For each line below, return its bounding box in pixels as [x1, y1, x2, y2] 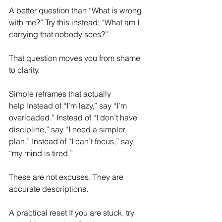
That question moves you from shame [9, 53, 142, 63]
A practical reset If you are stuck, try [9, 208, 136, 218]
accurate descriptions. [9, 184, 90, 194]
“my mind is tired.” [9, 148, 75, 159]
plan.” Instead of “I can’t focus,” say [9, 136, 135, 147]
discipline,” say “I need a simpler [9, 124, 127, 135]
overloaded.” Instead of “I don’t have [9, 112, 139, 123]
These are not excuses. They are [9, 172, 125, 182]
